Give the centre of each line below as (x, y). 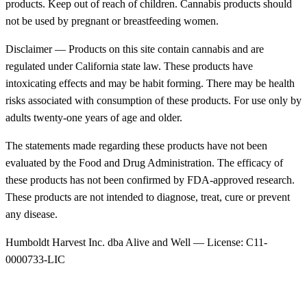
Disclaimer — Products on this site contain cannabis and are (135, 49)
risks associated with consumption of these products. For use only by (153, 100)
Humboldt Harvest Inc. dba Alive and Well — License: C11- (136, 242)
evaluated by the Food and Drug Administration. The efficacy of (144, 163)
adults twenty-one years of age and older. (94, 118)
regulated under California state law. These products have (129, 66)
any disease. (32, 214)
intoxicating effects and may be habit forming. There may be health (150, 83)
